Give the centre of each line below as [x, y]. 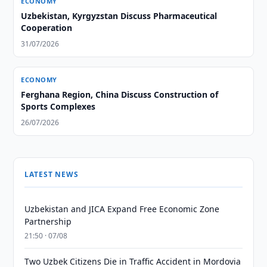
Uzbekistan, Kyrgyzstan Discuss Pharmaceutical [119, 16]
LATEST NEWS [52, 174]
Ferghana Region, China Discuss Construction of [120, 94]
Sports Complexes [58, 106]
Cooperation [47, 28]
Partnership [48, 221]
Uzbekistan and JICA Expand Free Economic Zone [122, 209]
